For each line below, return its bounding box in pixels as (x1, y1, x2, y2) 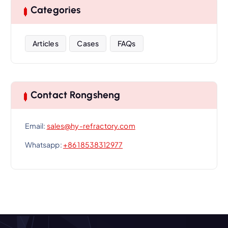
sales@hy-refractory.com (46, 121, 135, 130)
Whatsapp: (24, 139, 63, 149)
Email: (24, 121, 47, 130)
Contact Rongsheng (30, 89, 121, 101)
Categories (30, 4, 81, 16)
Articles (32, 38, 59, 48)
